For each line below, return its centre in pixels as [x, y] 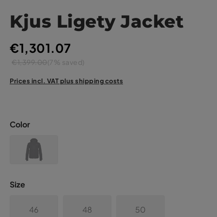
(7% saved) [66, 62]
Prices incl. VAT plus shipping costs [66, 80]
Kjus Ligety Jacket [97, 21]
